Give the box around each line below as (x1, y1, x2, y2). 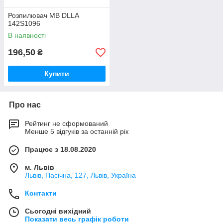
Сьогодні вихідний (25, 207, 91, 215)
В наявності (8, 31, 46, 39)
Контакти (25, 189, 57, 197)
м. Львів (25, 163, 54, 171)
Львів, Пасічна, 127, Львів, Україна (25, 171, 136, 179)
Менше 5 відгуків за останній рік (25, 127, 128, 135)
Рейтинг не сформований (25, 119, 108, 127)
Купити (44, 70, 69, 78)
